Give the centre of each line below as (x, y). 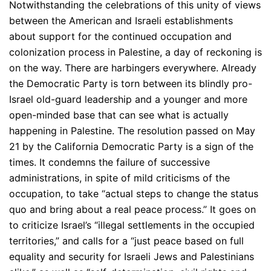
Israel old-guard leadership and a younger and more (128, 100)
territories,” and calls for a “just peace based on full (126, 241)
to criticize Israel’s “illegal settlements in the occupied (132, 225)
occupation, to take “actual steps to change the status (134, 194)
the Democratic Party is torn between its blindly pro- (131, 84)
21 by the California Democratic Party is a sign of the (131, 147)
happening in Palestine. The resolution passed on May (132, 131)
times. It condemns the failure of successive (109, 162)
